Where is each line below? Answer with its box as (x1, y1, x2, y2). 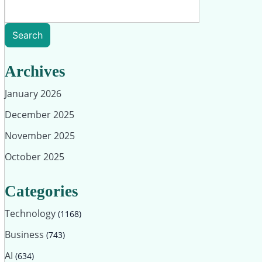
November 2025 (5, 129, 75, 142)
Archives (5, 63, 65, 80)
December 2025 (5, 108, 74, 121)
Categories (5, 182, 78, 200)
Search (12, 29, 43, 41)
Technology (5, 207, 58, 220)
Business (5, 228, 46, 241)
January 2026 (5, 87, 61, 100)
